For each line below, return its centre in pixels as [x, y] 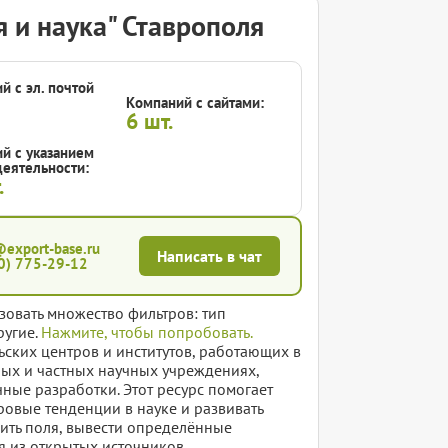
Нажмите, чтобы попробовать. [147, 332]
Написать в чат [209, 256]
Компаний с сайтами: [195, 103]
